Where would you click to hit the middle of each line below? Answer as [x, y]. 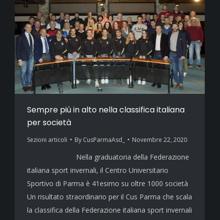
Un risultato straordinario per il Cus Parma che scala [110, 196]
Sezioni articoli [47, 139]
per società [49, 122]
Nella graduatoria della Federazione [108, 157]
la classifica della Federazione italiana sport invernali [110, 210]
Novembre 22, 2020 [160, 139]
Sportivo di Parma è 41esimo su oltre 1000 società [108, 183]
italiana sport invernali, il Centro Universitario [98, 170]
